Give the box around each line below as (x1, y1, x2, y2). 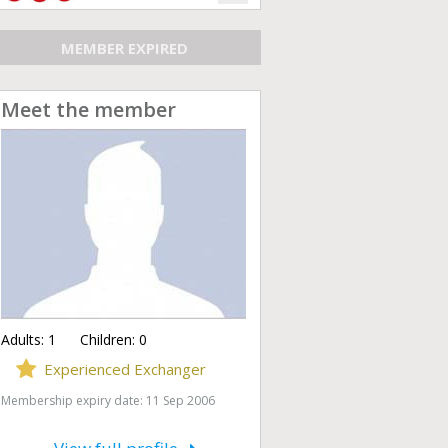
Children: (56, 330, 139, 349)
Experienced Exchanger (44, 359, 206, 379)
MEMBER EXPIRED (61, 37, 188, 58)
